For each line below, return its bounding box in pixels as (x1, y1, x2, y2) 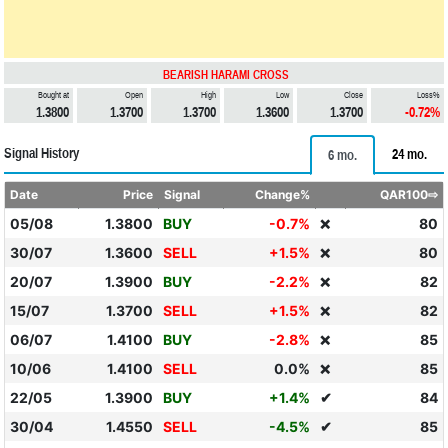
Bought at (38, 90, 70, 100)
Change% (255, 187, 311, 202)
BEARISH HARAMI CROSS (163, 68, 289, 82)
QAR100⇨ (380, 187, 439, 202)
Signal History (4, 145, 79, 161)
